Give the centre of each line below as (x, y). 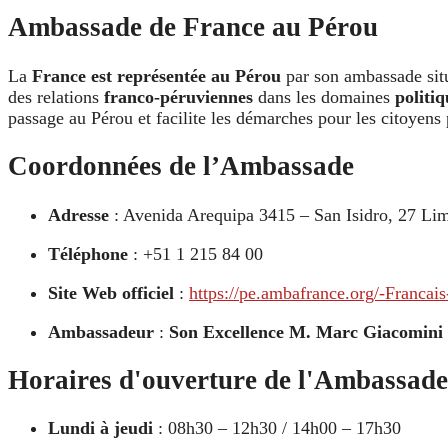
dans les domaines (324, 96)
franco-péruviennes (178, 96)
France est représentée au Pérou (156, 75)
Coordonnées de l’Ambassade (181, 166)
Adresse (78, 214)
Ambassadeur (101, 331)
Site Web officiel (111, 292)
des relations (56, 96)
